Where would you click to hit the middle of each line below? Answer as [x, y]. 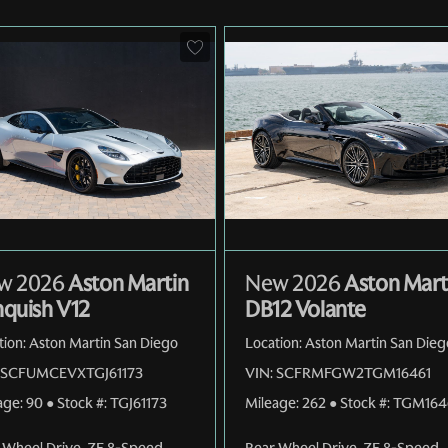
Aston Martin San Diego [103, 342]
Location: [273, 342]
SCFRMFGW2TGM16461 [353, 372]
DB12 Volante [305, 309]
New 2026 [293, 283]
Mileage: [272, 402]
